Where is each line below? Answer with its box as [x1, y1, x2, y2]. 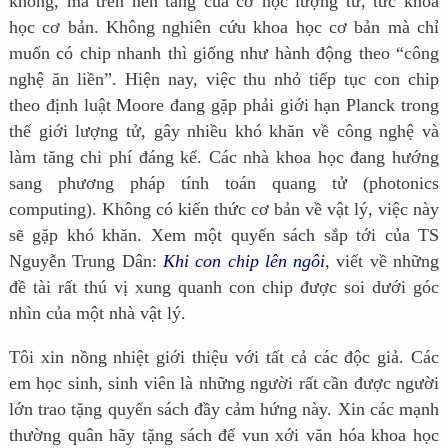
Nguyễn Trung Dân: [8, 250, 163, 271]
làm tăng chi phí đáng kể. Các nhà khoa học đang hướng [8, 146, 440, 167]
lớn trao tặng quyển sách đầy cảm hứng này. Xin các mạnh [8, 398, 440, 419]
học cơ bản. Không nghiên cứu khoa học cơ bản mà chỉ [8, 16, 440, 37]
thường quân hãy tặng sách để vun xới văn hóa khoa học [8, 424, 440, 445]
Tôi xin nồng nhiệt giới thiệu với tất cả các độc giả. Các [8, 346, 440, 367]
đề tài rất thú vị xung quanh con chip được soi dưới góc [8, 276, 440, 297]
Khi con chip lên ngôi [162, 250, 326, 271]
